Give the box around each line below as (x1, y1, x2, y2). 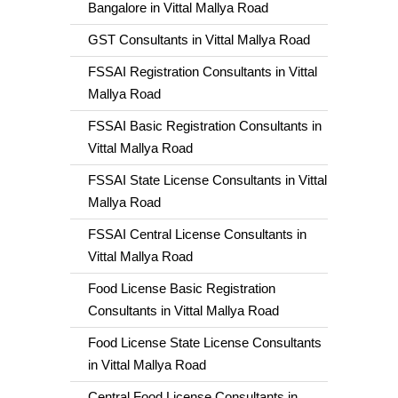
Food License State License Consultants (88, 335, 322, 351)
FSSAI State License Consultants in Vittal (88, 172, 327, 188)
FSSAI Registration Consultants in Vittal (88, 64, 317, 80)
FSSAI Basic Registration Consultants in (88, 118, 322, 134)
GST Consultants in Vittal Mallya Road (88, 32, 310, 48)
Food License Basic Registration (88, 281, 275, 297)
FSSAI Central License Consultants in (88, 227, 306, 243)
